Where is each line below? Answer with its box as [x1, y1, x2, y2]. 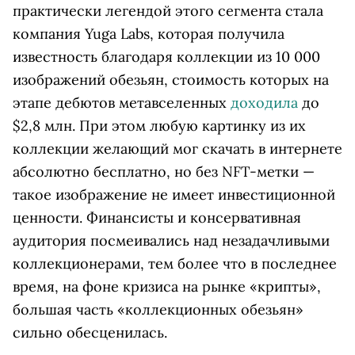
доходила [231, 94, 298, 112]
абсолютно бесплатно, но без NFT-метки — [13, 162, 315, 181]
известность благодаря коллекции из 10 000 [13, 48, 320, 66]
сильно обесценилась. [13, 323, 167, 342]
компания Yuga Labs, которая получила [13, 25, 284, 43]
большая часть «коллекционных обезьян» [13, 300, 303, 319]
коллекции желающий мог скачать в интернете [13, 139, 342, 158]
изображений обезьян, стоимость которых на [13, 71, 329, 89]
